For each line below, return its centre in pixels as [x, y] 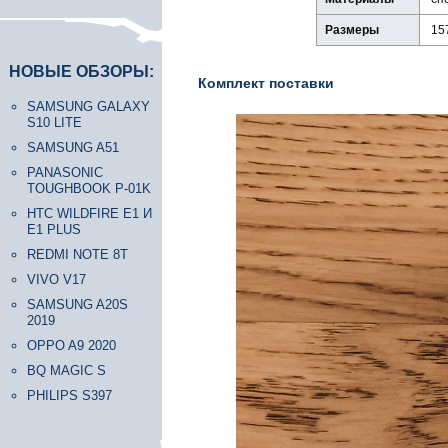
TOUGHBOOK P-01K [89, 188]
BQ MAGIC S [66, 370]
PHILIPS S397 [69, 395]
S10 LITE [54, 122]
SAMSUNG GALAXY [88, 106]
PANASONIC [65, 172]
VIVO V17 [56, 279]
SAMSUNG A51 [73, 147]
